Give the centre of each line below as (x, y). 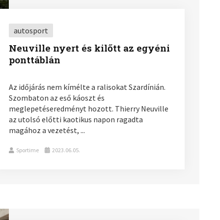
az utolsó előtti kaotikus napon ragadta (76, 119)
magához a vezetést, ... (47, 130)
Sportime (27, 150)
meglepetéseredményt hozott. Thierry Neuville (88, 108)
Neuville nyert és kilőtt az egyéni (89, 48)
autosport (31, 30)
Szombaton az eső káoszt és (56, 97)
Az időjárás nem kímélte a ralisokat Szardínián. (87, 87)
